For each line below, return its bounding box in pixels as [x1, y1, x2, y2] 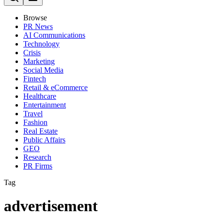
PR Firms [23, 162, 52, 170]
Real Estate [23, 127, 58, 135]
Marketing [23, 57, 55, 65]
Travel [23, 109, 43, 118]
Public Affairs [23, 136, 65, 144]
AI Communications [23, 31, 85, 39]
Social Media [23, 66, 63, 74]
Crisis [23, 48, 41, 57]
